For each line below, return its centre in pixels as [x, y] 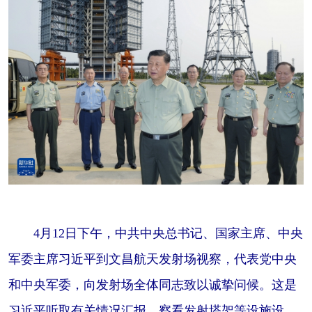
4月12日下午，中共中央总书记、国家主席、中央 [156, 234]
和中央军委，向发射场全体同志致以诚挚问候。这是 [153, 285]
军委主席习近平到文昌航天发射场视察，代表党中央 [153, 259]
